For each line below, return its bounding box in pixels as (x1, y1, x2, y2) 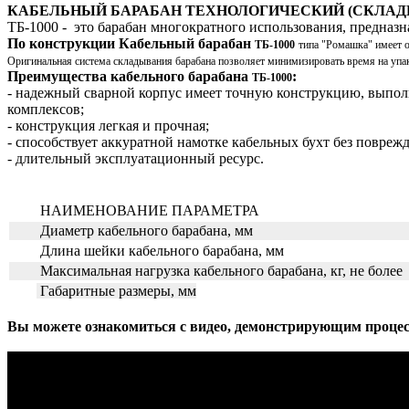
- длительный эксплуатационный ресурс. (7, 150, 264, 166)
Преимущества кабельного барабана (7, 68, 252, 84)
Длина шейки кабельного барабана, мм (37, 242, 284, 258)
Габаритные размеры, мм (37, 282, 196, 299)
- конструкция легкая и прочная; (7, 117, 209, 133)
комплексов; (7, 100, 84, 117)
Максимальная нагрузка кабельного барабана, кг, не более (37, 262, 406, 278)
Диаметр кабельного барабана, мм (37, 222, 253, 238)
